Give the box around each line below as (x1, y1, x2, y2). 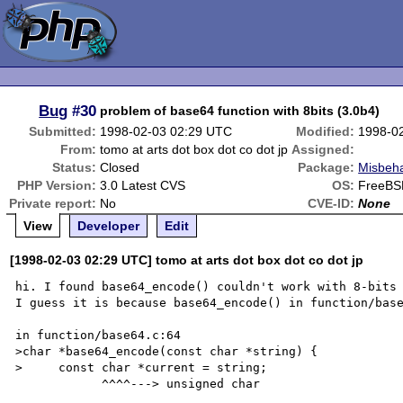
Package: (298, 160, 355, 175)
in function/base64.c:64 (15, 328, 182, 342)
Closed (100, 160, 140, 175)
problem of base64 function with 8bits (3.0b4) (100, 103, 381, 118)
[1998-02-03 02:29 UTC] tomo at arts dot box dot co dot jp (10, 253, 364, 267)
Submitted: (29, 124, 97, 139)
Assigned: (291, 142, 355, 157)
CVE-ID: (308, 196, 355, 210)
